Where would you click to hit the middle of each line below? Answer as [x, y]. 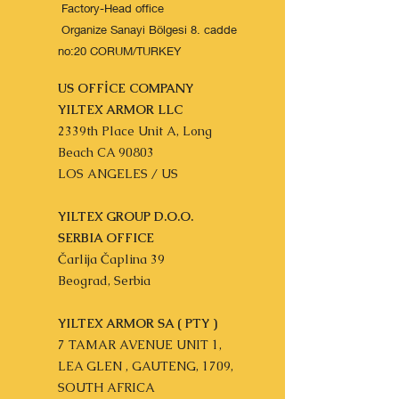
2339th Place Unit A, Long [135, 131]
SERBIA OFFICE [106, 238]
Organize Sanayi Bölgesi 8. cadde [147, 29]
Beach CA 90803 [106, 152]
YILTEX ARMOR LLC [120, 110]
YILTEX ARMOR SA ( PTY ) [138, 323]
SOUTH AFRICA [106, 387]
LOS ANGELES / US [118, 174]
